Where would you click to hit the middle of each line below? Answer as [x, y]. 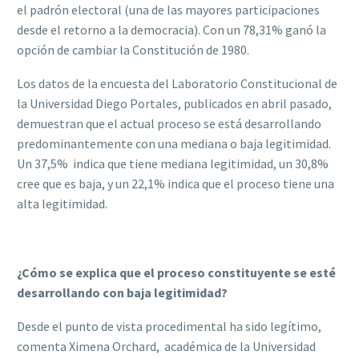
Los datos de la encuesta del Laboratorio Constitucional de [177, 84]
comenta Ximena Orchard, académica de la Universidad [166, 347]
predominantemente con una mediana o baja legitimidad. [174, 144]
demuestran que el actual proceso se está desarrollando [169, 124]
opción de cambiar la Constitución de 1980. [134, 49]
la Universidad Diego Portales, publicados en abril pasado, [174, 104]
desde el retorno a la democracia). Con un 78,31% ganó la [171, 29]
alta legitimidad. [62, 204]
